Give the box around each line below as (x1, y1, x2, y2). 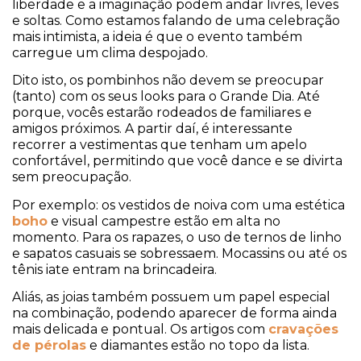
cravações (268, 322, 338, 338)
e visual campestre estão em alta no (48, 213, 280, 229)
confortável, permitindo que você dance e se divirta (12, 153, 342, 169)
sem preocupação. (12, 169, 131, 185)
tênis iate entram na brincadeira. (12, 261, 217, 277)
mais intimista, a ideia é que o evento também (12, 28, 302, 44)
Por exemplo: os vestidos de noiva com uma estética (12, 197, 345, 213)
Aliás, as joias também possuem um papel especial (12, 289, 330, 305)
